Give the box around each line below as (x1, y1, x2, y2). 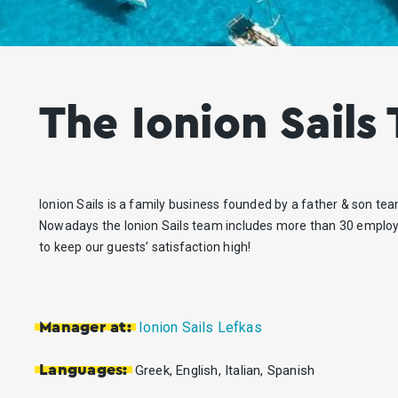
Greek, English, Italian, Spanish (134, 362, 315, 378)
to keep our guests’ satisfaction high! (38, 240, 251, 254)
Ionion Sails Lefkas (139, 319, 262, 336)
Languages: (38, 362, 128, 378)
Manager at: (38, 320, 131, 336)
